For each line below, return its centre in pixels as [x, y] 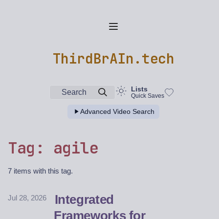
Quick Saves [147, 96]
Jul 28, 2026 [27, 198]
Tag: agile [53, 148]
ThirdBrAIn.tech [113, 58]
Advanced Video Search [117, 111]
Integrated [84, 200]
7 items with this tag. [40, 171]
